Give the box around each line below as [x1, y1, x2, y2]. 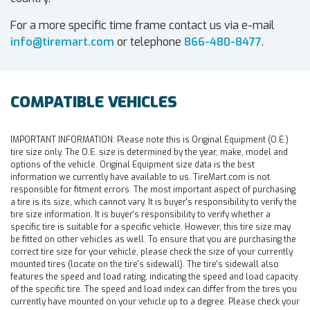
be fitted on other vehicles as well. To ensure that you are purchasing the [10, 234, 296, 246]
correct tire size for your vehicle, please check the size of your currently [10, 246, 293, 258]
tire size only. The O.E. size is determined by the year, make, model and [10, 147, 288, 158]
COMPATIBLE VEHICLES [10, 92, 177, 113]
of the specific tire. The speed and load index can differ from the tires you [10, 284, 297, 295]
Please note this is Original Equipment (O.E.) [115, 134, 289, 146]
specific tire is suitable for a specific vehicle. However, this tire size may [10, 221, 291, 233]
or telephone [114, 35, 184, 50]
